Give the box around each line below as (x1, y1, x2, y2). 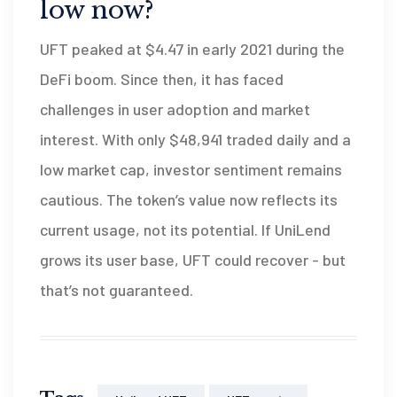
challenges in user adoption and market (40, 98, 310, 119)
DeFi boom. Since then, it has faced (40, 68, 284, 89)
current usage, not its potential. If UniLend (40, 219, 331, 239)
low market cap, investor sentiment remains (40, 159, 342, 179)
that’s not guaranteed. (40, 279, 193, 300)
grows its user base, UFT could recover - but (40, 249, 346, 269)
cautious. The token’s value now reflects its (40, 189, 338, 209)
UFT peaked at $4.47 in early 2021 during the (40, 38, 345, 58)
